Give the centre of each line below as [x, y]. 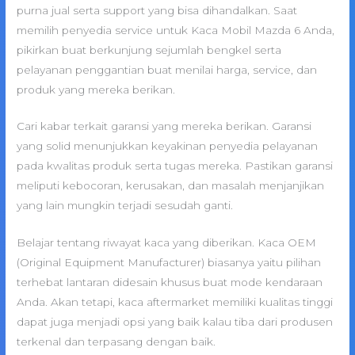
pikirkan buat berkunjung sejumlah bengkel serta [149, 50]
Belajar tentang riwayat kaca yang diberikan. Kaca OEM [167, 243]
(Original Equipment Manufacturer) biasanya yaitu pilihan [169, 263]
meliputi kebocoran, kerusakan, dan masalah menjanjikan [171, 186]
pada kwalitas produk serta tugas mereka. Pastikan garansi [175, 166]
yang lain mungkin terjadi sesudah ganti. [125, 206]
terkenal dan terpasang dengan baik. [116, 342]
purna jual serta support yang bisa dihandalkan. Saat [157, 10]
